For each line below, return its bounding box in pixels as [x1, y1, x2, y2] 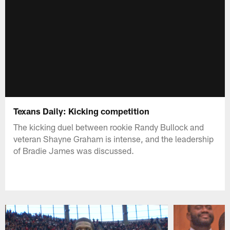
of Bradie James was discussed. [13, 145, 135, 156]
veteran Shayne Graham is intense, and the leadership [13, 133, 214, 144]
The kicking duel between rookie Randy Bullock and [13, 121, 204, 132]
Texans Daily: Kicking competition [13, 105, 150, 116]
